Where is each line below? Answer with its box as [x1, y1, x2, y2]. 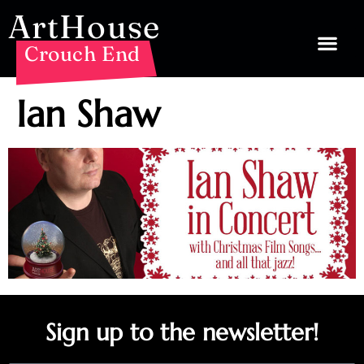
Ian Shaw [16, 91, 160, 137]
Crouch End [24, 41, 141, 66]
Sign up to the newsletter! [45, 317, 318, 347]
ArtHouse [8, 6, 160, 46]
